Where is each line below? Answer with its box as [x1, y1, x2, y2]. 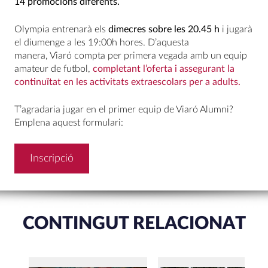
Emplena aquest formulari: [14, 118, 123, 127]
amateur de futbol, [14, 64, 93, 74]
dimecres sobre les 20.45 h [108, 25, 220, 34]
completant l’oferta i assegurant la [93, 64, 234, 74]
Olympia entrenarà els [14, 25, 108, 34]
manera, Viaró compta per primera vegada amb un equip [14, 51, 247, 60]
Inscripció [29, 153, 74, 164]
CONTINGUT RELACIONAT [22, 215, 246, 233]
